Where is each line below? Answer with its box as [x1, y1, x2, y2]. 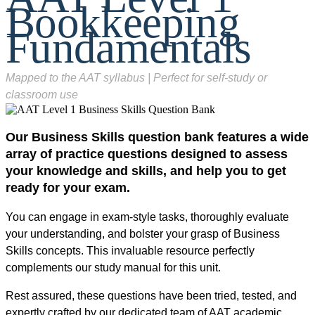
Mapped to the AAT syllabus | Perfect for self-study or [6, 71, 267, 84]
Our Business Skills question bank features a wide [6, 129, 309, 144]
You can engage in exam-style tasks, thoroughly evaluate [6, 210, 289, 223]
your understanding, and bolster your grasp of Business [6, 227, 280, 240]
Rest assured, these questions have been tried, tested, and [6, 289, 297, 302]
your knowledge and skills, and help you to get [6, 163, 286, 178]
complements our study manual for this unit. [6, 261, 221, 274]
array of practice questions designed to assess [6, 146, 288, 161]
